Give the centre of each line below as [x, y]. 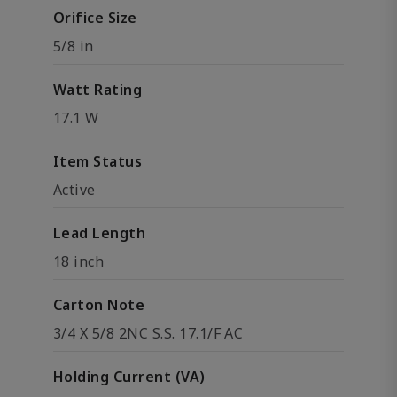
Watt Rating [98, 90]
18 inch [79, 261]
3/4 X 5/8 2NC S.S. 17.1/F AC [148, 333]
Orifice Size [95, 18]
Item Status [98, 161]
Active [74, 190]
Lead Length [100, 233]
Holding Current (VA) [129, 377]
